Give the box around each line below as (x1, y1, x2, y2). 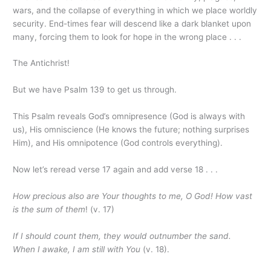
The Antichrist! (13, 58, 70, 68)
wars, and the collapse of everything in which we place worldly (13, 5, 258, 15)
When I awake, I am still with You (13, 244, 141, 254)
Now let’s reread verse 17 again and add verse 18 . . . (13, 165, 221, 175)
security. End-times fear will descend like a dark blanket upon (13, 18, 252, 28)
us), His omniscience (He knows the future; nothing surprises (13, 125, 250, 135)
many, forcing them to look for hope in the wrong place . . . (13, 31, 244, 42)
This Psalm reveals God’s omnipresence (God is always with (13, 111, 246, 122)
